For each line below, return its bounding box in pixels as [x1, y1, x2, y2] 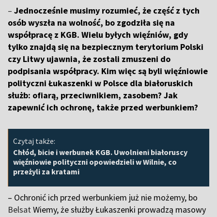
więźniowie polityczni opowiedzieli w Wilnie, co [13, 157, 177, 167]
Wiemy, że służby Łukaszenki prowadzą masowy [31, 204, 206, 216]
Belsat [8, 204, 31, 216]
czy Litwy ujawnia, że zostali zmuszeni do [8, 53, 170, 65]
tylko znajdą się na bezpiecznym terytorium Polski [8, 41, 203, 53]
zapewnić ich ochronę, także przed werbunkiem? [8, 102, 198, 113]
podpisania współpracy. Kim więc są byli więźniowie [8, 65, 208, 77]
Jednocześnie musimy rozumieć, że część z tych [12, 5, 200, 16]
